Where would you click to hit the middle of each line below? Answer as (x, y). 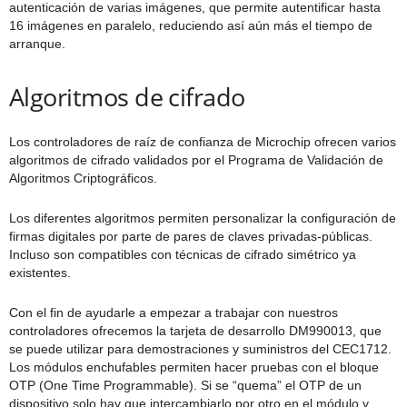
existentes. (40, 272)
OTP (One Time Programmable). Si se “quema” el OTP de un (185, 385)
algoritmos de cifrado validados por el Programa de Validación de (196, 159)
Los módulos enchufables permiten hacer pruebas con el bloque (194, 367)
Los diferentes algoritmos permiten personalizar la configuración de (203, 218)
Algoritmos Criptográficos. (83, 178)
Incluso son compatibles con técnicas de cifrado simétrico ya (183, 254)
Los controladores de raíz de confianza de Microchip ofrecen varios (203, 141)
